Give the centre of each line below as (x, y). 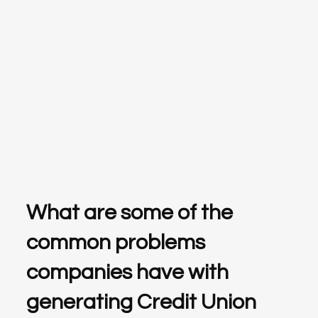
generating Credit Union (142, 302)
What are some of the (130, 212)
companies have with (128, 272)
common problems (116, 242)
